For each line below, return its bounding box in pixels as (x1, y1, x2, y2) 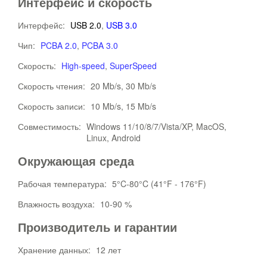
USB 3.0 (106, 19, 137, 31)
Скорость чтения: (18, 80, 88, 92)
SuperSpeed (110, 60, 157, 72)
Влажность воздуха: (18, 198, 97, 210)
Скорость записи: (18, 100, 88, 112)
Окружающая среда (18, 152, 134, 169)
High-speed (61, 60, 105, 72)
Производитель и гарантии (18, 218, 177, 235)
